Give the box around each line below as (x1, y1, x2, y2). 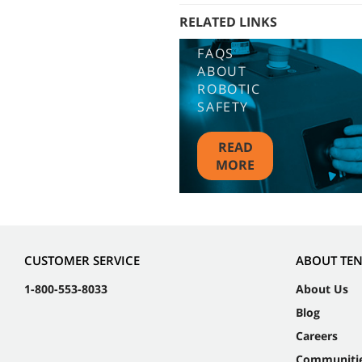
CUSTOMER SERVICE (24, 252, 140, 269)
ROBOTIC (197, 79, 261, 98)
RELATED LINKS (179, 13, 277, 32)
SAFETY (197, 97, 249, 116)
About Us (296, 281, 348, 297)
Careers (296, 328, 338, 344)
